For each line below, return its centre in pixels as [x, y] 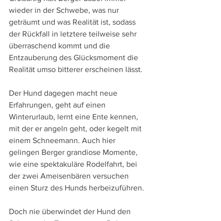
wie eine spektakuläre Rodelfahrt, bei [74, 164]
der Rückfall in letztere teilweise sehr [74, 34]
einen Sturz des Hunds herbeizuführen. [76, 187]
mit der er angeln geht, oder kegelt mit [76, 128]
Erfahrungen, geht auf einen [58, 105]
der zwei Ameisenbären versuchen [70, 176]
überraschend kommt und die [60, 45]
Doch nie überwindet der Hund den [71, 211]
